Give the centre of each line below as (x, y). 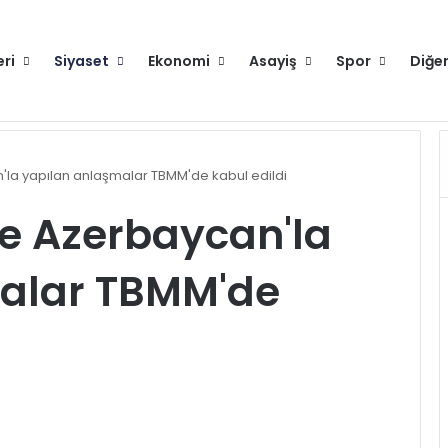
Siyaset (81, 61)
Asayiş (273, 61)
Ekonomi (179, 61)
